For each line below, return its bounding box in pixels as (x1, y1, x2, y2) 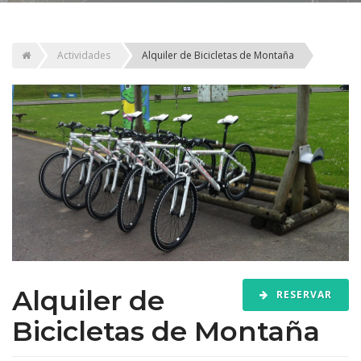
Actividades (57, 48, 110, 62)
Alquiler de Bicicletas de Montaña (142, 48, 294, 62)
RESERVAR (273, 287, 332, 301)
